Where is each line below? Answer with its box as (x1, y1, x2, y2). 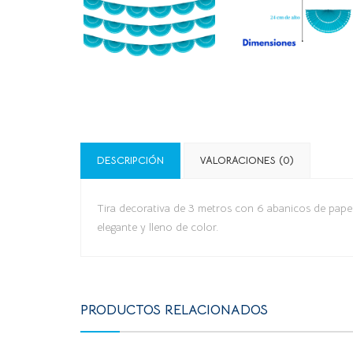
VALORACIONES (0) (200, 153, 294, 167)
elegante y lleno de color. (97, 219, 218, 234)
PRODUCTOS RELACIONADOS (80, 301, 268, 318)
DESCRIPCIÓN (97, 153, 164, 167)
